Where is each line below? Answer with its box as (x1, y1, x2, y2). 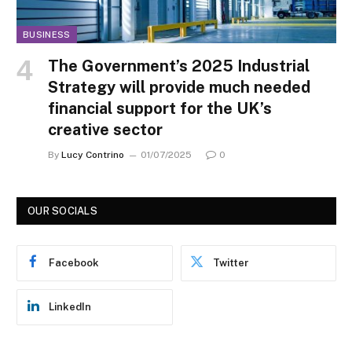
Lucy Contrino (61, 149, 124, 161)
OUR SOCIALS (27, 205, 97, 218)
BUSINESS (23, 30, 71, 40)
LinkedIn (49, 301, 91, 313)
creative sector (48, 120, 163, 140)
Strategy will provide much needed (48, 78, 310, 97)
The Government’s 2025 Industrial (48, 57, 310, 76)
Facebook (49, 257, 99, 269)
